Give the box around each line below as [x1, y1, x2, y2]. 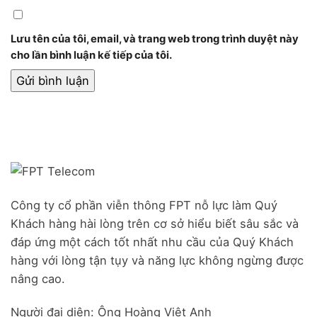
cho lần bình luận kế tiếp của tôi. [11, 48, 172, 62]
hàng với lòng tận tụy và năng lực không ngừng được [11, 253, 304, 267]
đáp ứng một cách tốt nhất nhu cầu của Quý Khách [11, 234, 294, 249]
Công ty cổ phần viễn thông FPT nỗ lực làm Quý [11, 197, 277, 212]
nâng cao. [11, 271, 65, 286]
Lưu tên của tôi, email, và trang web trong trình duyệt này [11, 32, 299, 45]
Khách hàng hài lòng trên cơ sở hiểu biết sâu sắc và [11, 216, 299, 231]
